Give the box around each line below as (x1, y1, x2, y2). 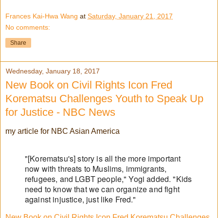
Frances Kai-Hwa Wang (5, 12, 78, 20)
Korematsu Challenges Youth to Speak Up (5, 92, 203, 105)
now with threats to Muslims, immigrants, (25, 163, 167, 174)
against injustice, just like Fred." (25, 193, 136, 205)
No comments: (5, 23, 50, 32)
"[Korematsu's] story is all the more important (25, 152, 181, 164)
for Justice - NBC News (5, 106, 115, 119)
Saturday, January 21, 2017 (88, 12, 173, 20)
